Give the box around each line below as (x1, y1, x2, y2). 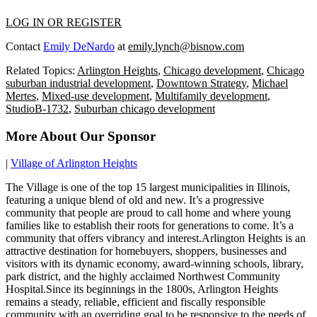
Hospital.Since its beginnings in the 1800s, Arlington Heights (6, 283, 278, 296)
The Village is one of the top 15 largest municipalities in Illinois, (6, 181, 290, 194)
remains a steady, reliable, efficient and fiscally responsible (6, 296, 265, 309)
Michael (252, 76, 288, 89)
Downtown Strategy (156, 76, 246, 89)
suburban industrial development (6, 76, 151, 89)
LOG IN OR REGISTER (6, 16, 122, 28)
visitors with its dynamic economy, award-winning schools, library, (6, 258, 304, 270)
